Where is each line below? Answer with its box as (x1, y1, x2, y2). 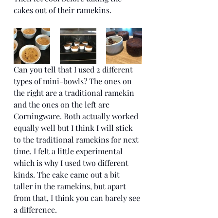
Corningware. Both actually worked (14, 110, 140, 121)
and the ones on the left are (14, 99, 111, 109)
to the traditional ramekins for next (14, 134, 141, 145)
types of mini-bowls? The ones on (14, 75, 134, 86)
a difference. (14, 204, 59, 215)
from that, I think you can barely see (14, 192, 142, 203)
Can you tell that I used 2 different (14, 64, 135, 74)
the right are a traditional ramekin (14, 87, 136, 98)
